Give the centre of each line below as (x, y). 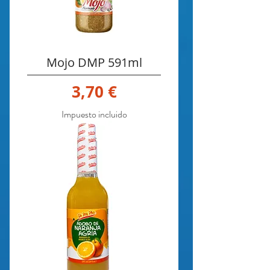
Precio (117, 91)
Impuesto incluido (94, 115)
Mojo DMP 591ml (94, 62)
